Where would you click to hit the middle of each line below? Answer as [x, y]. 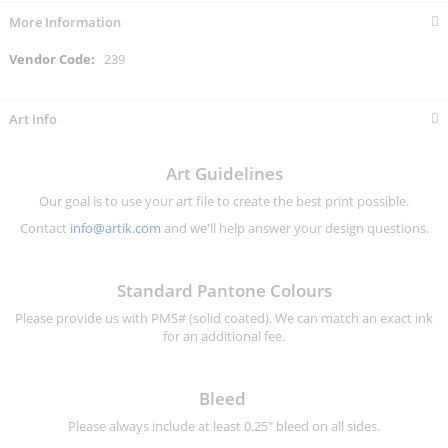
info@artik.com [115, 228]
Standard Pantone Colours [224, 291]
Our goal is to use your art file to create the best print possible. [224, 201]
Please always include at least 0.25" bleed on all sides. [224, 426]
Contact [44, 228]
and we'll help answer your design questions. [294, 228]
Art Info [33, 119]
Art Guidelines [224, 174]
